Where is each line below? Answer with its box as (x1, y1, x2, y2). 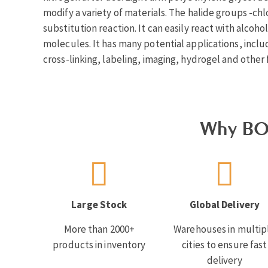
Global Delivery (189, 198, 260, 212)
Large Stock (71, 198, 127, 212)
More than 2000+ (63, 223, 135, 236)
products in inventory (53, 238, 146, 252)
